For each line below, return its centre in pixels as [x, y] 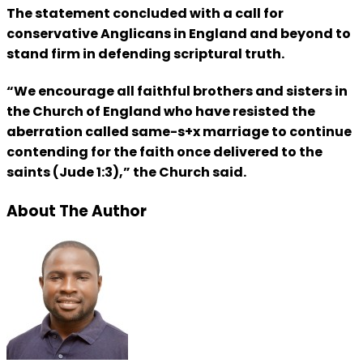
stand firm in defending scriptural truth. [145, 53]
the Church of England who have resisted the [161, 111]
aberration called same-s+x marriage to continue [179, 131]
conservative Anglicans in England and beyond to [179, 33]
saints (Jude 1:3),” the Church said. [126, 172]
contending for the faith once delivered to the [164, 152]
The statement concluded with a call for [145, 13]
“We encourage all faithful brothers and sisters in [177, 91]
